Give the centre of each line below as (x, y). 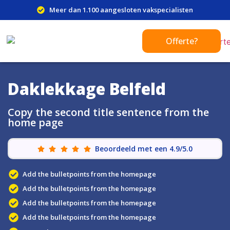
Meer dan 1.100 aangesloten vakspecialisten (121, 10)
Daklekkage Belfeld (87, 89)
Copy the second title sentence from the (108, 112)
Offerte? (181, 41)
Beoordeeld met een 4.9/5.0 (144, 149)
